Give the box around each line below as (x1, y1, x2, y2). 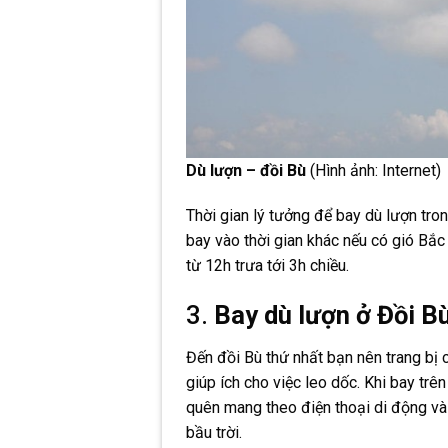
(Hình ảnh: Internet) (306, 160, 441, 180)
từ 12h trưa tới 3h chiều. (186, 256, 349, 276)
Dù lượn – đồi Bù (186, 160, 306, 180)
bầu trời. (186, 423, 242, 443)
